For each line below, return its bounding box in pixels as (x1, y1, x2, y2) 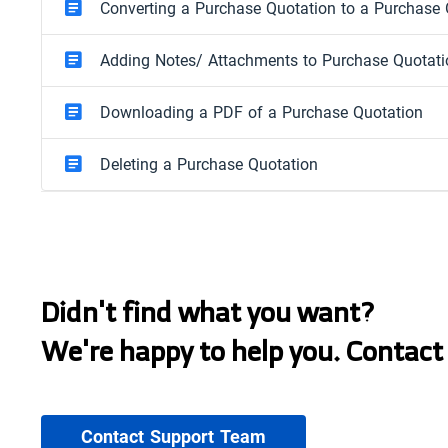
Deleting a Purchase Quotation (100, 148, 319, 180)
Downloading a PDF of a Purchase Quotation (100, 96, 424, 128)
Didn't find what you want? (41, 287, 375, 336)
